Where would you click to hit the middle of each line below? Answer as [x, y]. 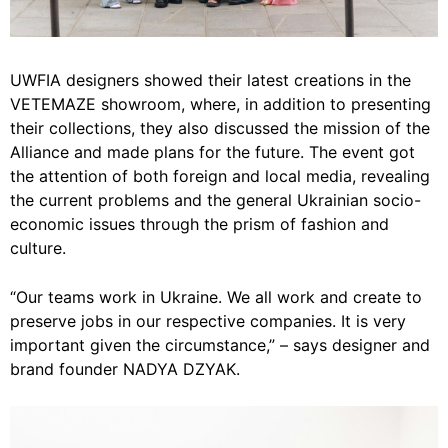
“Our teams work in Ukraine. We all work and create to [216, 297]
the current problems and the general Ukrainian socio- [215, 200]
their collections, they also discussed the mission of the [220, 128]
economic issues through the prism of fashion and [199, 224]
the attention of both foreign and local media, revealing [220, 176]
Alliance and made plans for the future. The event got [212, 152]
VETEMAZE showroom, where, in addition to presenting [220, 104]
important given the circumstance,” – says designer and [220, 345]
